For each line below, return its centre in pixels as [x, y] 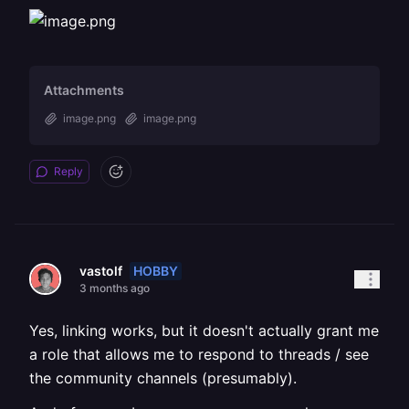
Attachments [84, 90]
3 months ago [115, 288]
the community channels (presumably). [163, 378]
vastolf [101, 271]
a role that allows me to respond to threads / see [199, 354]
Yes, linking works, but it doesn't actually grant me [204, 330]
